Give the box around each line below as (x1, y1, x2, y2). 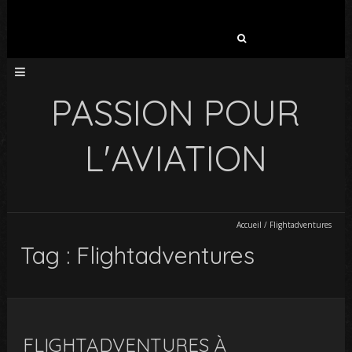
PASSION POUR (51, 90, 301, 134)
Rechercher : (97, 27, 161, 42)
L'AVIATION (84, 136, 267, 180)
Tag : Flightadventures (20, 240, 255, 270)
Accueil (236, 219, 262, 230)
